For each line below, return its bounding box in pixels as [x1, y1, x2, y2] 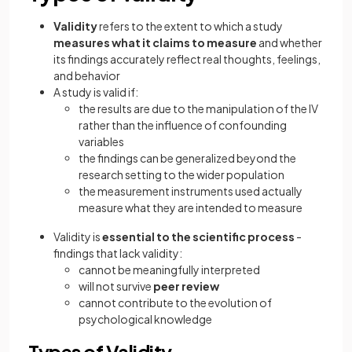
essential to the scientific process [102, 229, 296, 244]
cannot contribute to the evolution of [79, 295, 272, 310]
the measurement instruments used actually [79, 184, 302, 198]
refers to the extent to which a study [97, 19, 283, 33]
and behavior [53, 68, 120, 82]
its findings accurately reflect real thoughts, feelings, [53, 52, 321, 66]
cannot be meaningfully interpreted [79, 262, 260, 277]
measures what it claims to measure [53, 35, 257, 49]
